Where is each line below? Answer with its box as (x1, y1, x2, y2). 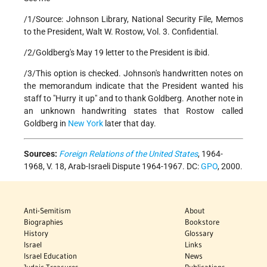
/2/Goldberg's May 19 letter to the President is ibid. (24, 48, 210, 58)
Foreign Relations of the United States (59, 149, 198, 159)
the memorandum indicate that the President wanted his (24, 81, 243, 91)
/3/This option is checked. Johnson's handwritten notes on (24, 69, 243, 79)
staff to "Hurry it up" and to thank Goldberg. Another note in (24, 94, 243, 104)
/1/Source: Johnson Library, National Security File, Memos (24, 14, 243, 24)
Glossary (185, 228, 214, 238)
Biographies (24, 217, 63, 227)
